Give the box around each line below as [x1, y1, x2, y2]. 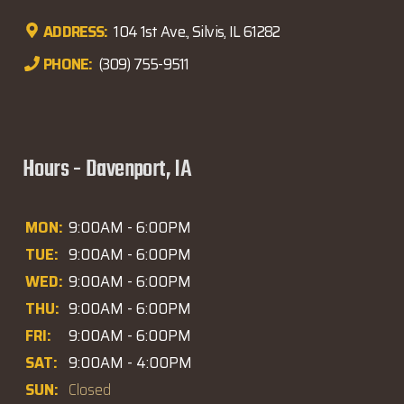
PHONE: [40, 53, 96, 77]
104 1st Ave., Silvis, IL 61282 [110, 20, 280, 43]
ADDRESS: [40, 20, 111, 43]
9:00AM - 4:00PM [69, 351, 192, 374]
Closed [69, 378, 111, 401]
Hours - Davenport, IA [23, 151, 192, 189]
